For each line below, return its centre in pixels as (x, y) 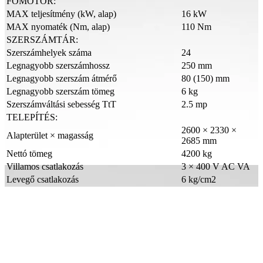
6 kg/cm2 (199, 180)
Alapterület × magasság (50, 136)
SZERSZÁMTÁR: (42, 40)
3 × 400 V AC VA (216, 167)
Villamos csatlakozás (45, 167)
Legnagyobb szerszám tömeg (60, 92)
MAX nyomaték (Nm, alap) (58, 27)
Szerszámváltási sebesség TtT (61, 104)
